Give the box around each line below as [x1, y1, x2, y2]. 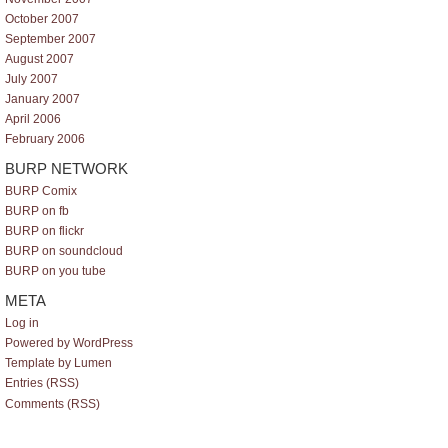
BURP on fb [5, 204, 69, 219]
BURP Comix [5, 184, 77, 199]
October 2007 [5, 11, 79, 26]
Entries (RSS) [5, 376, 79, 391]
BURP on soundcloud [5, 244, 123, 259]
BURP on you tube [5, 264, 106, 279]
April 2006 [5, 112, 61, 127]
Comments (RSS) [5, 396, 100, 411]
